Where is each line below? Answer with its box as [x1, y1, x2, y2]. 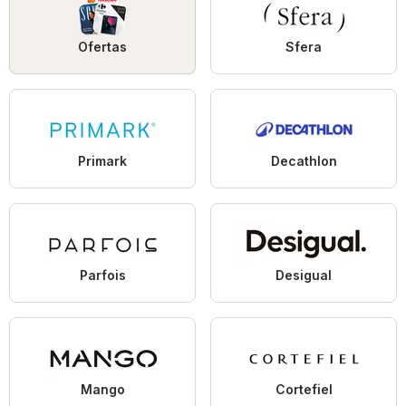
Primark [78, 153, 127, 169]
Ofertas [78, 39, 127, 55]
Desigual [275, 267, 332, 284]
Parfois [79, 267, 126, 284]
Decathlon [270, 153, 337, 169]
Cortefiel [275, 382, 333, 398]
